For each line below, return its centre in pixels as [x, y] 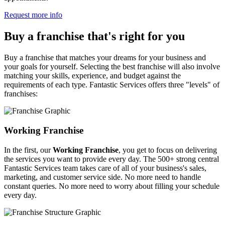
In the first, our [28, 150]
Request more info [33, 15]
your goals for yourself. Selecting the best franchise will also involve [112, 67]
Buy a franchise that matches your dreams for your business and [105, 58]
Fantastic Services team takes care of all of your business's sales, [105, 168]
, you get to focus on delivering [168, 150]
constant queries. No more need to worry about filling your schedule [112, 186]
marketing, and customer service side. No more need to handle [102, 177]
